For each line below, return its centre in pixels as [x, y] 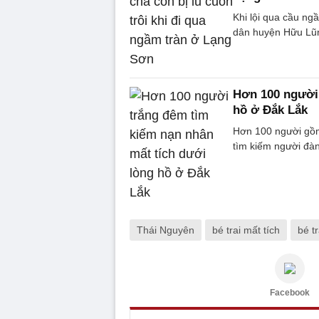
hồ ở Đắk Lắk [270, 110]
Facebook [290, 292]
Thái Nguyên [166, 230]
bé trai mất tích [246, 230]
